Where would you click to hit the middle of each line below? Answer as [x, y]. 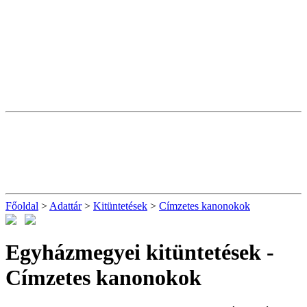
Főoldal [22, 206]
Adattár [65, 206]
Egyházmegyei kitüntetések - [140, 252]
